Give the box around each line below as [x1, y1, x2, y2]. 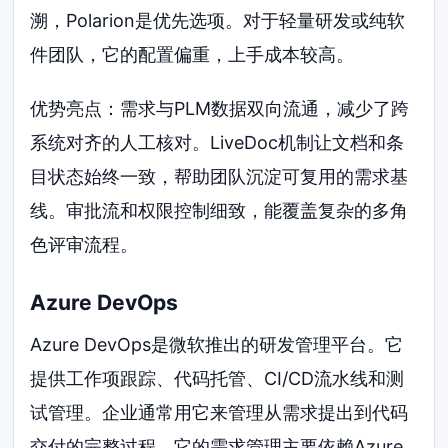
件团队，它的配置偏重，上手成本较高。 [30, 43, 355, 65]
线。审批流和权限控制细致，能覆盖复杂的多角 [30, 199, 409, 221]
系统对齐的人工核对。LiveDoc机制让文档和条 [30, 131, 405, 153]
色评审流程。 [30, 233, 139, 255]
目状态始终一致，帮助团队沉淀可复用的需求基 [30, 165, 409, 187]
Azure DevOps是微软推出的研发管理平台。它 [30, 333, 404, 355]
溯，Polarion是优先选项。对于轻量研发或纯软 [30, 9, 406, 31]
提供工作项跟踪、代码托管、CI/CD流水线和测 [30, 367, 405, 389]
